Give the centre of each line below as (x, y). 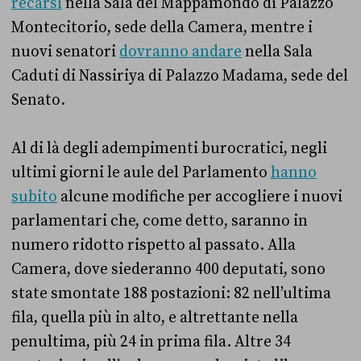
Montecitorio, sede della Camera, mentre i (162, 28)
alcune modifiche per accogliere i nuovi (200, 197)
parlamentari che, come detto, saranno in (160, 221)
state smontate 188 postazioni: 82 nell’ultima (171, 294)
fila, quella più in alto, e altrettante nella (155, 318)
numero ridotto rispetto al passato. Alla (154, 245)
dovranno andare (180, 52)
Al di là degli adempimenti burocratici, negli (169, 149)
